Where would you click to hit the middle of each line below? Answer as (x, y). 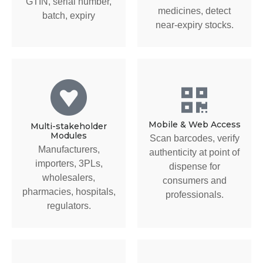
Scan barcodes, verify (194, 138)
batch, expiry (69, 16)
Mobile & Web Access (194, 124)
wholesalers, (69, 177)
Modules (69, 135)
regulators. (69, 205)
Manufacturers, (69, 149)
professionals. (194, 194)
